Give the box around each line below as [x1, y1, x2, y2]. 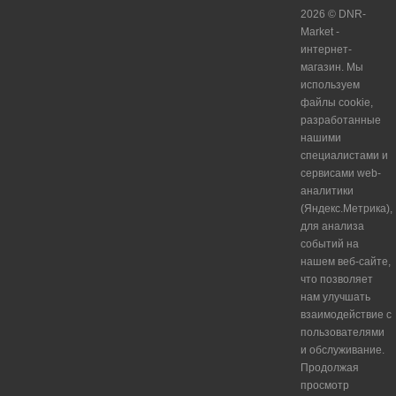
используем [301, 79, 361, 92]
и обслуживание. [301, 344, 385, 357]
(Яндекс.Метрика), [301, 202, 393, 216]
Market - [301, 26, 340, 39]
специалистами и [301, 149, 389, 163]
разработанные [301, 114, 382, 127]
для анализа [301, 220, 365, 233]
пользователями [301, 326, 385, 339]
